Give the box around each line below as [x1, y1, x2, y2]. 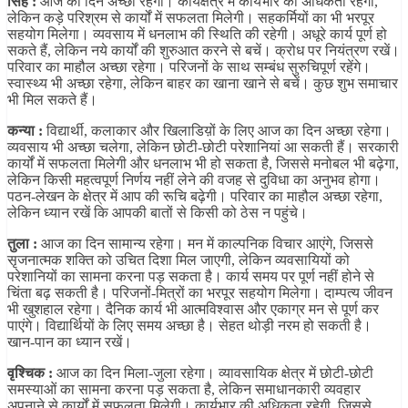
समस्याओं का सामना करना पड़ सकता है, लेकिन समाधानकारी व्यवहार [7, 382, 361, 398]
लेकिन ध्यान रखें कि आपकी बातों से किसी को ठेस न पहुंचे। [7, 205, 308, 221]
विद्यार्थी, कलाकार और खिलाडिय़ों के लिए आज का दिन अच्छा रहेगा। [43, 123, 392, 139]
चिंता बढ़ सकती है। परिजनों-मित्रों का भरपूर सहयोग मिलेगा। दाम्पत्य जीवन [7, 285, 393, 301]
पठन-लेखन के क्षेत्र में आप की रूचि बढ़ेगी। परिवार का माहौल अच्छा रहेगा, [7, 189, 382, 205]
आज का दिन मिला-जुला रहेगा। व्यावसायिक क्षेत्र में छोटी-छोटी [53, 365, 373, 382]
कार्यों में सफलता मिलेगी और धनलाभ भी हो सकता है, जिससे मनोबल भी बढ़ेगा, [7, 156, 399, 172]
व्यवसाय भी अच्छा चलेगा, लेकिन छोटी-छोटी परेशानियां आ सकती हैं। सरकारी [7, 139, 399, 156]
